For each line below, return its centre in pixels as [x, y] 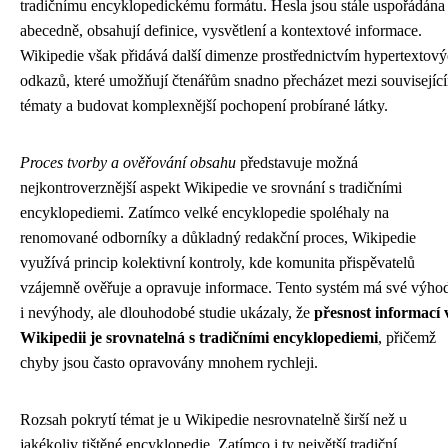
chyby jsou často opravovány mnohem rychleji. [169, 363]
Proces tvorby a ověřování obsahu [128, 163]
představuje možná [297, 163]
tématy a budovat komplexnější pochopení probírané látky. [204, 106]
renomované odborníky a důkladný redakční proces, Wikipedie [218, 238]
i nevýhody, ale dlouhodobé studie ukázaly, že [167, 313]
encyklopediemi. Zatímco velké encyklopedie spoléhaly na [204, 213]
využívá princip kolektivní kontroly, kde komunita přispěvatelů [217, 263]
